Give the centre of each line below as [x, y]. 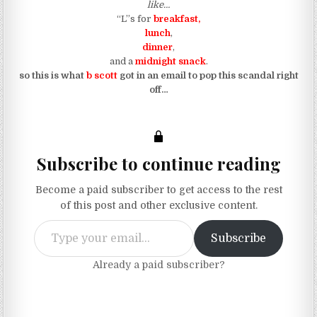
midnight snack [169, 61]
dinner [157, 47]
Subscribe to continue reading [158, 163]
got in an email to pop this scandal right [208, 75]
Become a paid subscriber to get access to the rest [158, 190]
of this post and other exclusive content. [158, 206]
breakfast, [177, 18]
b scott [100, 75]
